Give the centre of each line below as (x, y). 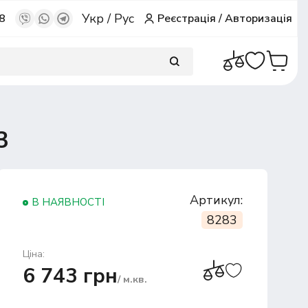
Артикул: (216, 200)
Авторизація (259, 19)
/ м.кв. (132, 279)
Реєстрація (187, 19)
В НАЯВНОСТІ (68, 202)
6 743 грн (70, 276)
